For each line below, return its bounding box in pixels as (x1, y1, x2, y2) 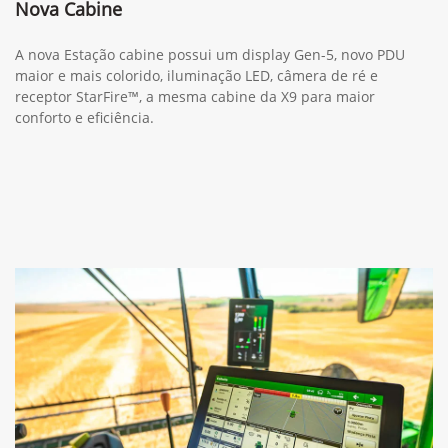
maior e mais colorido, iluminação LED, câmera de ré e (15, 138, 378, 158)
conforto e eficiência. (15, 180, 154, 200)
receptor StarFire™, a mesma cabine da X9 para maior (15, 159, 375, 179)
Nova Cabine (15, 69, 122, 94)
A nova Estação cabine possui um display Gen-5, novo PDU (15, 117, 405, 137)
